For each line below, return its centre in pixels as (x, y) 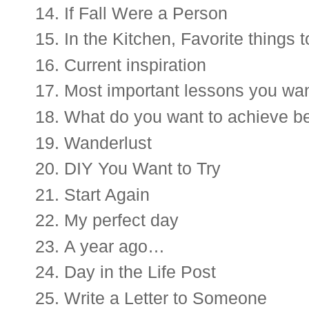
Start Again (107, 194)
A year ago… (114, 246)
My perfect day (121, 220)
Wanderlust (108, 142)
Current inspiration (138, 64)
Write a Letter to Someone (166, 298)
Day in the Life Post (142, 272)
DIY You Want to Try (142, 169)
